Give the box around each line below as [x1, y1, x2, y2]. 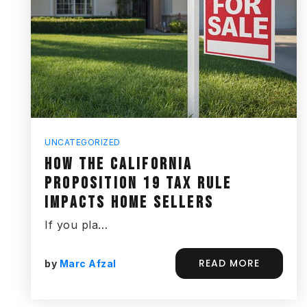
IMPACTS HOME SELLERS [45, 193, 214, 212]
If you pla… [45, 218, 108, 232]
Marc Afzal [59, 257, 116, 269]
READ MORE [199, 256, 260, 270]
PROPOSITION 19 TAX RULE [45, 173, 232, 193]
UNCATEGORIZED [45, 137, 121, 147]
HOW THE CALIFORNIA [45, 154, 193, 174]
